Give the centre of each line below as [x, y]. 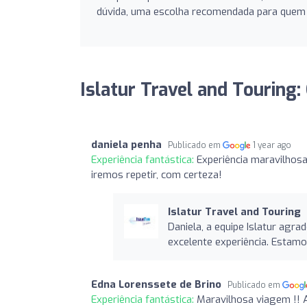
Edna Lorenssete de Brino [156, 284]
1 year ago [272, 145]
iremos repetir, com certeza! [157, 174]
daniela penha [126, 144]
